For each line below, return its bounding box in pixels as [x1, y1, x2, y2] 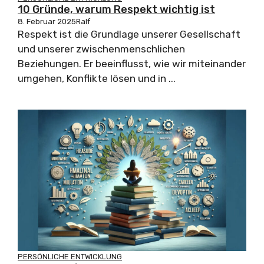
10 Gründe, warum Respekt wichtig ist [18, 3, 215, 16]
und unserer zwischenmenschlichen [18, 43, 185, 55]
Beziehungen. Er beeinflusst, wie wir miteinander [18, 58, 246, 70]
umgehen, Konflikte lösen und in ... [18, 72, 176, 85]
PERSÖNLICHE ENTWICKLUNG [18, 252, 122, 262]
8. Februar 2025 [18, 17, 76, 27]
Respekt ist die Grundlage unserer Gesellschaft [18, 28, 240, 41]
